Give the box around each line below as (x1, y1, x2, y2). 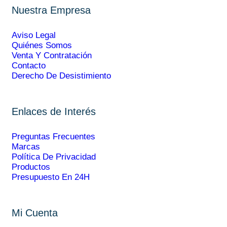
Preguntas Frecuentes (12, 132, 95, 142)
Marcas (12, 142, 40, 152)
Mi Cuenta (12, 207, 58, 219)
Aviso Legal (12, 30, 56, 41)
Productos (12, 162, 50, 172)
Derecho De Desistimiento (12, 71, 111, 81)
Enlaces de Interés (12, 106, 96, 118)
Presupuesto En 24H (12, 172, 90, 182)
